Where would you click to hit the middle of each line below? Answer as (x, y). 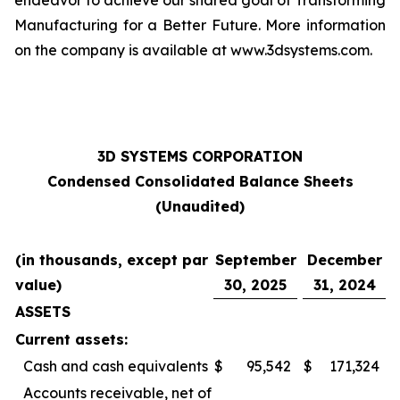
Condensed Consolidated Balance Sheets (200, 181)
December (344, 260)
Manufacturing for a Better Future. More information (200, 25)
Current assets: (71, 339)
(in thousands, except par (112, 260)
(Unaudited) (200, 206)
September (255, 260)
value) (38, 285)
